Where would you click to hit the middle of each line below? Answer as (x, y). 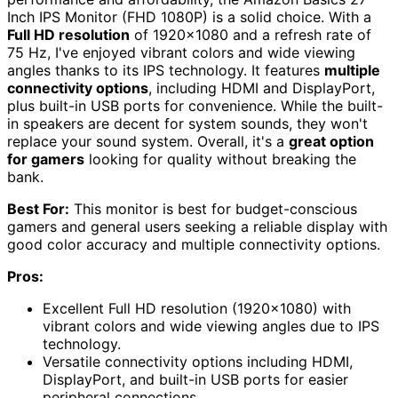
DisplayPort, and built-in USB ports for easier (195, 380)
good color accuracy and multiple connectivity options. (194, 245)
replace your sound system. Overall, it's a (148, 142)
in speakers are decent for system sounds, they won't (187, 124)
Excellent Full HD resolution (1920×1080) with (197, 309)
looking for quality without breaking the (220, 159)
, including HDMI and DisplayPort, (262, 88)
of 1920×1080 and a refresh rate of (251, 35)
